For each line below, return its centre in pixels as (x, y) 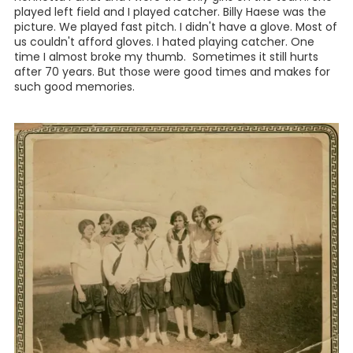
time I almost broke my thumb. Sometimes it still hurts (166, 56)
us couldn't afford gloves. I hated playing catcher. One (164, 41)
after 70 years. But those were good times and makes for (172, 71)
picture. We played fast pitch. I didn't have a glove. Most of (176, 26)
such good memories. (74, 86)
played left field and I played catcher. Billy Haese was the (170, 11)
